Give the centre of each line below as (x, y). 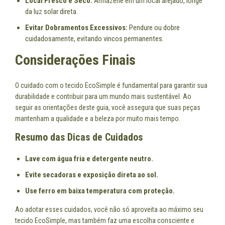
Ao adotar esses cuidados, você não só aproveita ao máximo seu (109, 210)
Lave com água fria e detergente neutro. (89, 159)
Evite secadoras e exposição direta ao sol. (92, 175)
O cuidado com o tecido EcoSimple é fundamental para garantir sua (111, 86)
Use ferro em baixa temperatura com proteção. (100, 191)
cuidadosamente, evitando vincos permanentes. (94, 38)
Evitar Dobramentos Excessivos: (76, 27)
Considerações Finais (75, 60)
